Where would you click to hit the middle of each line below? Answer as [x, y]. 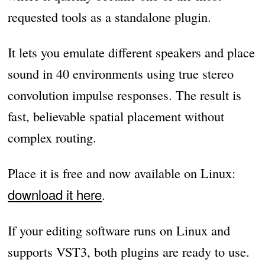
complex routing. [52, 137]
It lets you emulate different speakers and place [132, 52]
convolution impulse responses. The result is [125, 94]
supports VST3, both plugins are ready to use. [129, 251]
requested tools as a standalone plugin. [110, 16]
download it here [55, 194]
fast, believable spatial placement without [116, 116]
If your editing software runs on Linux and [119, 230]
